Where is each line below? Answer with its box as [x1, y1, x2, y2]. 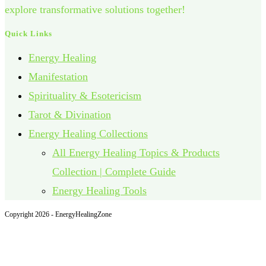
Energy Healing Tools [52, 185, 147, 197]
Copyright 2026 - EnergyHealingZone [5, 210, 112, 219]
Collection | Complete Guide [52, 166, 176, 178]
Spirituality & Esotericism [28, 90, 141, 102]
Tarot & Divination [28, 109, 111, 121]
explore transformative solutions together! [5, 4, 185, 16]
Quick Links [5, 29, 52, 39]
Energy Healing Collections [28, 128, 148, 140]
